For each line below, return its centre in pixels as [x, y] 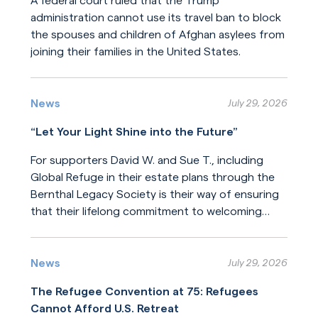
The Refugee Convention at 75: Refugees [144, 291]
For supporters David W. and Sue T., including [147, 160]
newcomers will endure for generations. [133, 228]
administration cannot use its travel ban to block [155, 17]
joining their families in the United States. [135, 51]
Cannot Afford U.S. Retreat [104, 308]
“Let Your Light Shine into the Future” [134, 131]
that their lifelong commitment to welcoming [146, 211]
